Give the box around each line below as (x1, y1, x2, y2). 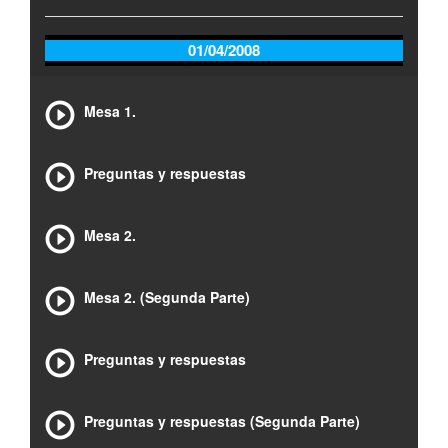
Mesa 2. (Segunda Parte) (84, 287, 250, 307)
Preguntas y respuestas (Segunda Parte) (84, 411, 360, 431)
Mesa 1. (84, 101, 136, 121)
